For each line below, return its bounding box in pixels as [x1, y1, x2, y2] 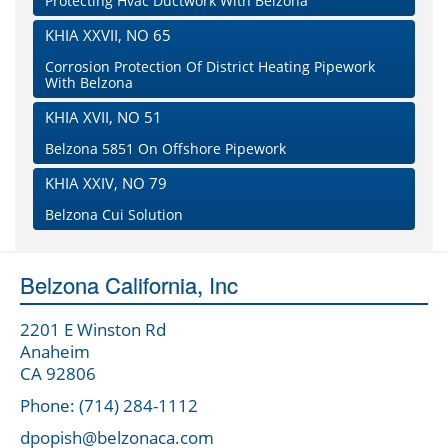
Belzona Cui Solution [45, 205, 183, 225]
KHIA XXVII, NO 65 [45, 25, 171, 46]
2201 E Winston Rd [20, 318, 166, 342]
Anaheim [20, 340, 90, 364]
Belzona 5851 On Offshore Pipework [45, 139, 286, 159]
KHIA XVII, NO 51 [45, 107, 162, 128]
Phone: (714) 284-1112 [20, 394, 198, 418]
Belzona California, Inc [20, 269, 238, 301]
